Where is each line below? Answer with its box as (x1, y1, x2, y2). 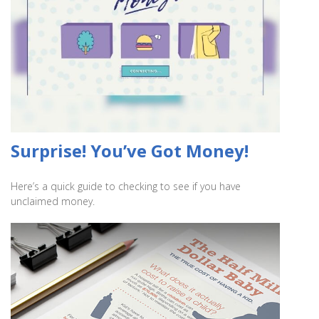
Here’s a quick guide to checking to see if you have (11, 179, 241, 193)
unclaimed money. (11, 194, 95, 208)
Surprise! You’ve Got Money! (11, 138, 249, 162)
